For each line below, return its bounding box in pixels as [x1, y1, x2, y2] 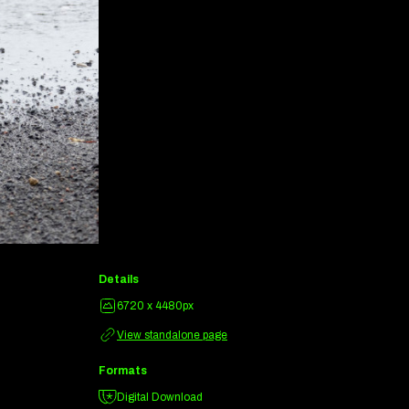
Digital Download [117, 391, 203, 404]
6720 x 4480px [117, 299, 194, 313]
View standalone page [117, 329, 227, 342]
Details [99, 273, 139, 287]
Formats [99, 364, 147, 377]
